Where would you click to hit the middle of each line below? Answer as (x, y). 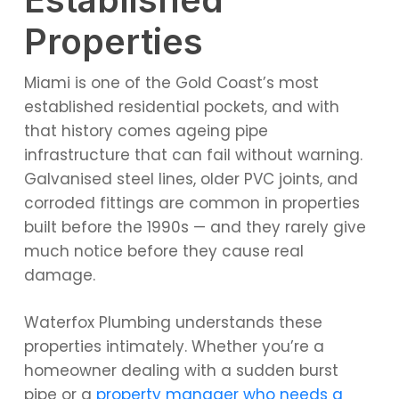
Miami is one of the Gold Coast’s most (171, 83)
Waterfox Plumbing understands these (173, 322)
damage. (59, 276)
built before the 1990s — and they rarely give (195, 228)
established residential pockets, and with (181, 107)
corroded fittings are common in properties (191, 204)
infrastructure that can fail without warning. (193, 155)
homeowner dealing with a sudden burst (181, 370)
